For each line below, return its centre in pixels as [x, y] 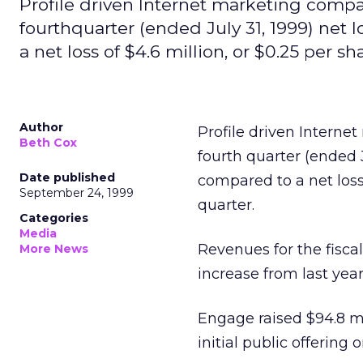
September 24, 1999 [77, 193]
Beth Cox [48, 143]
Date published [67, 177]
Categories [54, 218]
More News [54, 249]
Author [41, 127]
